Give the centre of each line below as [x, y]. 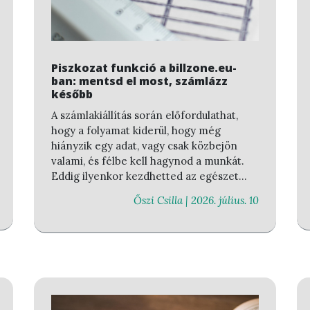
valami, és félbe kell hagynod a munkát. [148, 161]
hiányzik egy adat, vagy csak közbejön [144, 146]
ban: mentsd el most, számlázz [139, 81]
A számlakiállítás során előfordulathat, [145, 115]
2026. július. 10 [225, 200]
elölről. [69, 191]
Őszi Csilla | [162, 200]
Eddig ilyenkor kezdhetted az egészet [145, 176]
